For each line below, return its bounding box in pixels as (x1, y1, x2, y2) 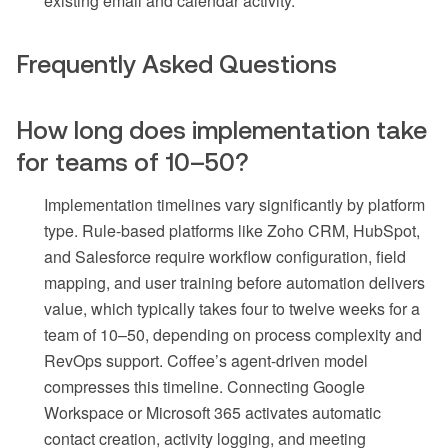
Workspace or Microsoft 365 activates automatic (44, 401, 381, 425)
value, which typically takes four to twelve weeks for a (44, 297, 420, 321)
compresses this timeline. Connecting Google (44, 375, 365, 399)
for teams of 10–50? (16, 148, 249, 177)
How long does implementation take (16, 116, 427, 145)
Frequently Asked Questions (16, 50, 337, 79)
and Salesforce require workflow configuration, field (44, 245, 406, 269)
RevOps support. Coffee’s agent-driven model (44, 349, 368, 373)
